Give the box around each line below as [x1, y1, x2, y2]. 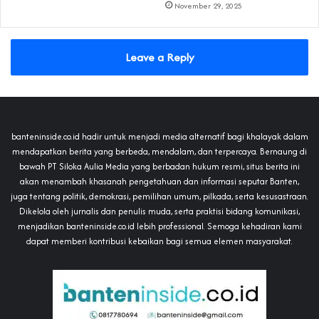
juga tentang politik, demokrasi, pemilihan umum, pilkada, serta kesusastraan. [11, 189, 308, 202]
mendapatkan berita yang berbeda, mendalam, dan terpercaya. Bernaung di [12, 145, 307, 157]
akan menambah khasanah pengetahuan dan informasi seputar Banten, [20, 174, 299, 187]
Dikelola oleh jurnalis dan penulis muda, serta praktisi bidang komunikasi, [19, 204, 300, 217]
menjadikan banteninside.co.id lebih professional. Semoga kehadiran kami [17, 219, 302, 232]
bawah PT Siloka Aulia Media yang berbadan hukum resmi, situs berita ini [19, 159, 300, 172]
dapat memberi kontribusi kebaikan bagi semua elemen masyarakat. [26, 234, 293, 247]
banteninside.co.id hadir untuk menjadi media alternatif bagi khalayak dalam [11, 130, 308, 142]
